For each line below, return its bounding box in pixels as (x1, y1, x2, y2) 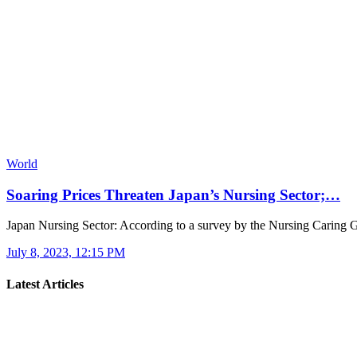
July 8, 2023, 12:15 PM (6, 245, 125, 260)
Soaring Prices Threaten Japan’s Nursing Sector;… (6, 186, 340, 203)
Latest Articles (6, 277, 84, 291)
